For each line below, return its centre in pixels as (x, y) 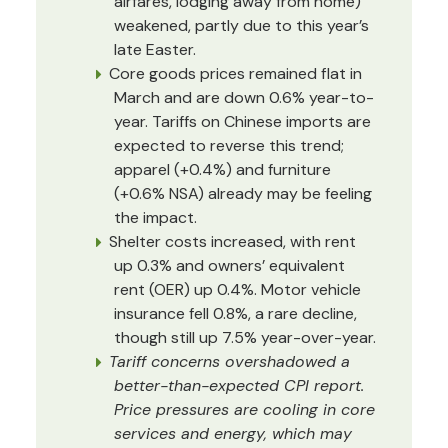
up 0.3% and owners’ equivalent (229, 265)
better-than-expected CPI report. (239, 385)
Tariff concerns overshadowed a (229, 361)
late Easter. (155, 49)
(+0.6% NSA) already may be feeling (243, 193)
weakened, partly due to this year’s (241, 25)
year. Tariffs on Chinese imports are (242, 121)
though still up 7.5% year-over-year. (245, 337)
